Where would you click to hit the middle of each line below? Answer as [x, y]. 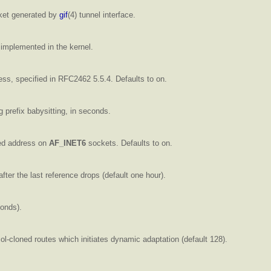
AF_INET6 [67, 143]
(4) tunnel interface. [102, 15]
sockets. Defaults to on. [129, 143]
